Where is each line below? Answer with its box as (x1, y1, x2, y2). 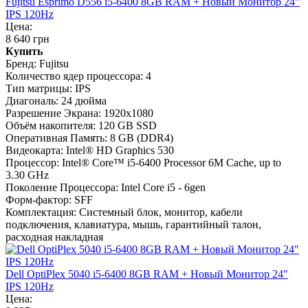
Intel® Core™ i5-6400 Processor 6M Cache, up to (62, 157, 281, 169)
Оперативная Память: (5, 132, 107, 144)
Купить (5, 45, 43, 58)
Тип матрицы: (5, 82, 72, 95)
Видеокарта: (5, 144, 63, 157)
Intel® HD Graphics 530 (66, 144, 174, 157)
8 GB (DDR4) (110, 132, 173, 144)
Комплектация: (5, 206, 76, 219)
